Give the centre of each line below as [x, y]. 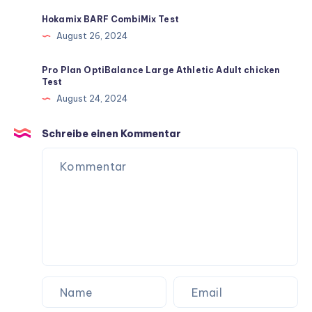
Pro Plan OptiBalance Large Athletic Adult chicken [161, 70]
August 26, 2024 [92, 36]
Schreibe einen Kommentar [111, 134]
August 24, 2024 [92, 99]
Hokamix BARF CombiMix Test [110, 19]
